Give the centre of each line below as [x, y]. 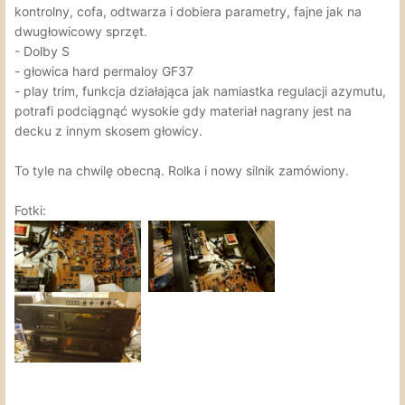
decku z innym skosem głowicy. [108, 130]
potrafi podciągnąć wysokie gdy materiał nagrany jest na [183, 110]
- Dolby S [42, 51]
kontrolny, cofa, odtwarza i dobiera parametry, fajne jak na [188, 11]
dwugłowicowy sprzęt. [81, 31]
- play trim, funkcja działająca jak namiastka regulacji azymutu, [200, 90]
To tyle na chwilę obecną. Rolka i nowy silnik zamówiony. [182, 170]
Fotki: [30, 210]
